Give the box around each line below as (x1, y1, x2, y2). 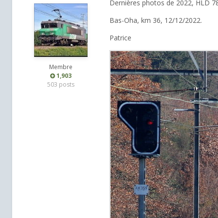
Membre (49, 63, 73, 72)
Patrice (109, 33, 131, 43)
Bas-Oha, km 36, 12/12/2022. (109, 16, 202, 25)
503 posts (47, 80, 74, 89)
